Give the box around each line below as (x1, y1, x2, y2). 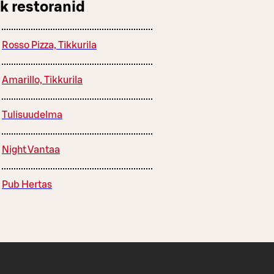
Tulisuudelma (2, 109, 62, 120)
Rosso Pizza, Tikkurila (2, 40, 97, 50)
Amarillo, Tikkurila (2, 75, 83, 85)
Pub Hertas (2, 179, 52, 190)
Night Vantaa (2, 144, 60, 155)
